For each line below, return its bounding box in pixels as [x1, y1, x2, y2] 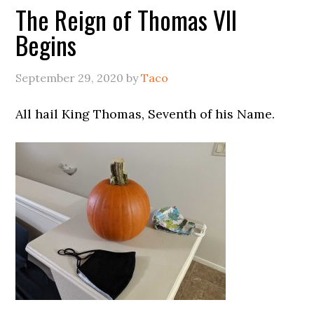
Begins [15, 26, 77, 63]
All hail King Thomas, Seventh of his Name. [15, 106, 275, 122]
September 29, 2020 [15, 71, 124, 85]
